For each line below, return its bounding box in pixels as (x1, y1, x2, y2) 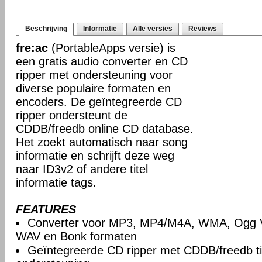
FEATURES (16, 203, 76, 216)
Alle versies (133, 25, 173, 33)
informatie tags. (16, 176, 96, 189)
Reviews (188, 25, 217, 33)
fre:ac (16, 42, 48, 54)
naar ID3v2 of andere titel (16, 163, 148, 175)
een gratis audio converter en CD (16, 55, 188, 68)
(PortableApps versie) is (48, 42, 175, 54)
